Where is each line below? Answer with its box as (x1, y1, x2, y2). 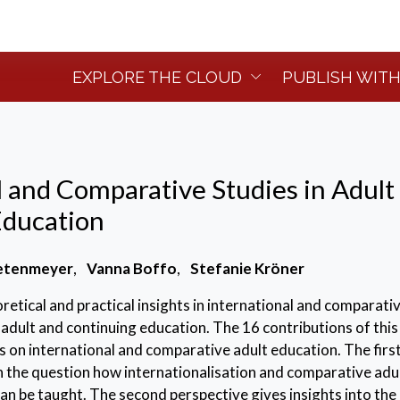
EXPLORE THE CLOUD (71, 68, 242, 87)
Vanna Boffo (87, 259, 177, 278)
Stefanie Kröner (190, 259, 304, 278)
